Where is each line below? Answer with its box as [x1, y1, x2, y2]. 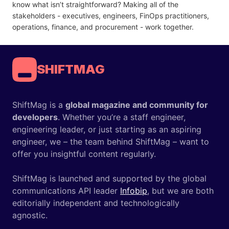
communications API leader [12, 185, 120, 196]
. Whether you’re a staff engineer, [58, 111, 186, 122]
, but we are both [147, 185, 214, 196]
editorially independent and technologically [12, 197, 179, 208]
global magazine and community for [65, 99, 208, 110]
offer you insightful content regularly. [12, 148, 156, 159]
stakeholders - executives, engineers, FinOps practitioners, [12, 11, 209, 20]
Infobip [120, 185, 147, 196]
